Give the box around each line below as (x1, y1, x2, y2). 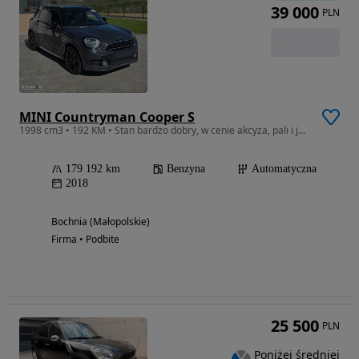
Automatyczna (252, 162, 317, 175)
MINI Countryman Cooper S (19, 107, 195, 126)
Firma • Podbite (51, 232, 119, 246)
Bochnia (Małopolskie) (51, 214, 150, 228)
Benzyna (167, 162, 205, 175)
